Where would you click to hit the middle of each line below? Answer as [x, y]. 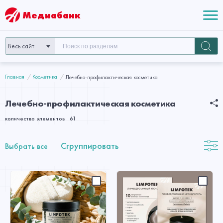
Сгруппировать [90, 146]
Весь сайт [21, 46]
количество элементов [35, 118]
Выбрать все [26, 146]
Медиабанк [52, 15]
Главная [15, 77]
